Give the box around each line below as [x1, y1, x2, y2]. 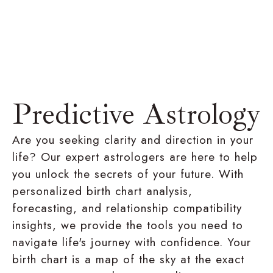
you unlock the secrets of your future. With [12, 165, 244, 182]
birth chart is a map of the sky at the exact [12, 250, 244, 268]
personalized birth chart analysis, [12, 182, 193, 199]
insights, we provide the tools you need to [12, 216, 243, 233]
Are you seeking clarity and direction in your [12, 131, 253, 148]
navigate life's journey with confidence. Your [12, 233, 251, 250]
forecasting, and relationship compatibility [12, 199, 242, 216]
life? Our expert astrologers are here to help [12, 148, 258, 165]
